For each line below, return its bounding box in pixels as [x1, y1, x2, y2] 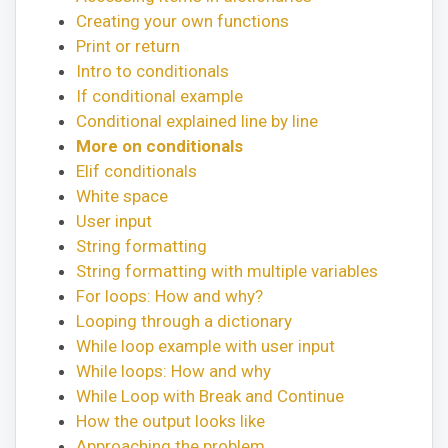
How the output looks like [76, 410, 265, 431]
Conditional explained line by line [76, 110, 318, 131]
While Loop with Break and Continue [76, 385, 344, 406]
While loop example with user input [76, 335, 335, 356]
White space [76, 185, 168, 206]
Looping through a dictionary [76, 310, 292, 331]
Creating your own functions [76, 10, 289, 31]
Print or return [76, 35, 180, 56]
